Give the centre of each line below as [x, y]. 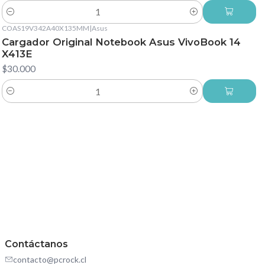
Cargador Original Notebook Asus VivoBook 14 [121, 42]
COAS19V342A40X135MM [45, 28]
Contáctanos [36, 244]
